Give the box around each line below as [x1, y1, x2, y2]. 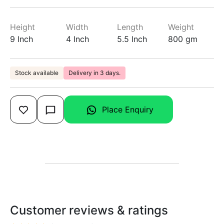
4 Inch [66, 33, 89, 44]
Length [117, 21, 143, 32]
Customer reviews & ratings [10, 203, 168, 218]
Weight [168, 21, 194, 32]
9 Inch [10, 33, 33, 44]
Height [10, 21, 35, 32]
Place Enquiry [102, 104, 153, 114]
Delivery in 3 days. [68, 68, 120, 76]
